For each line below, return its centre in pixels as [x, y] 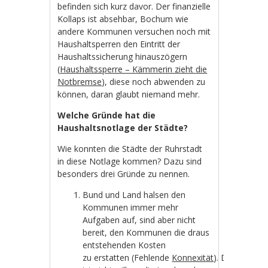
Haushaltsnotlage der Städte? [123, 128]
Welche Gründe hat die [107, 115]
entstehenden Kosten [124, 245]
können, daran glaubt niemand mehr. [130, 95]
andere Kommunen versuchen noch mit [134, 32]
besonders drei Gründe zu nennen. [126, 174]
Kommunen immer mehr [131, 208]
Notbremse [80, 82]
